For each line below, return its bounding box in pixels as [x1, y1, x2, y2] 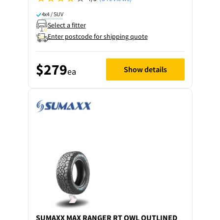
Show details [123, 64, 167, 74]
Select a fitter [47, 21, 86, 29]
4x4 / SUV [41, 10, 63, 18]
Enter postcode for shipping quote [47, 31, 148, 41]
